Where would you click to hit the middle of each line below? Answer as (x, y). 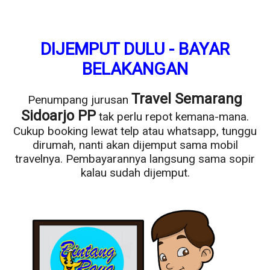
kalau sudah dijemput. (135, 172)
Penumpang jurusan (80, 99)
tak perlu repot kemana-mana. (172, 116)
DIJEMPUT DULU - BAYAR (135, 49)
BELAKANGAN (135, 69)
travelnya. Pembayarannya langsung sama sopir (135, 159)
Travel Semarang (187, 99)
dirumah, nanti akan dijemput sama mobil (135, 145)
